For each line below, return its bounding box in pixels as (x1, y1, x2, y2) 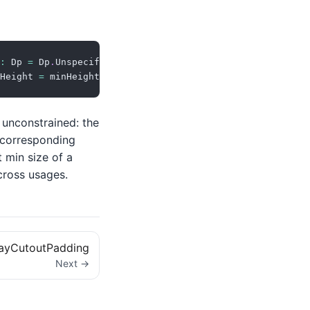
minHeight (44, 71, 100, 82)
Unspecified (55, 57, 116, 68)
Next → (55, 257, 89, 270)
